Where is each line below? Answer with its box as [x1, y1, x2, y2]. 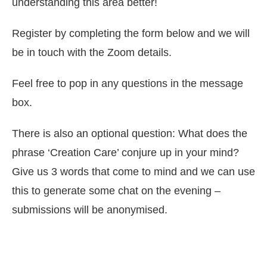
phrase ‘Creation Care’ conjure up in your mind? [12, 146, 239, 159]
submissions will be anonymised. [12, 203, 167, 216]
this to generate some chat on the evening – [12, 184, 221, 197]
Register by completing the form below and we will [12, 27, 250, 39]
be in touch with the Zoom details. [12, 46, 172, 58]
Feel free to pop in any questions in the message [12, 77, 243, 89]
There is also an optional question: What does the [12, 127, 247, 139]
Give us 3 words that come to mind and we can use [12, 165, 255, 178]
